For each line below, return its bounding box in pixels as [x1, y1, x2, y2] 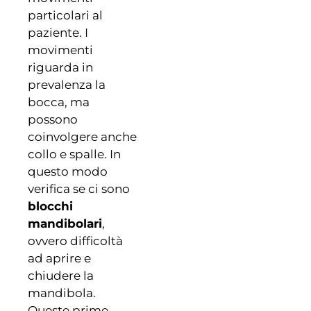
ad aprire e [28, 251, 91, 265]
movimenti [28, 42, 93, 57]
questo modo [28, 164, 108, 178]
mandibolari [28, 216, 102, 230]
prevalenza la [28, 77, 106, 92]
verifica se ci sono [28, 181, 130, 196]
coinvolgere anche [28, 129, 137, 144]
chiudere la [28, 268, 94, 283]
